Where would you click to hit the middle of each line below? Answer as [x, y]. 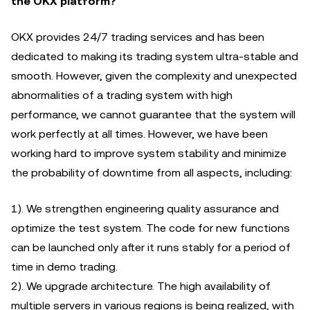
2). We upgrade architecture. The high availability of [141, 286]
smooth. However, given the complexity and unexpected [154, 76]
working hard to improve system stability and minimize [149, 153]
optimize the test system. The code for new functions [151, 228]
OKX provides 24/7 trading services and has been [138, 37]
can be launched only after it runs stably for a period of [151, 247]
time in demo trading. [64, 267]
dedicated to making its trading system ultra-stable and [155, 56]
